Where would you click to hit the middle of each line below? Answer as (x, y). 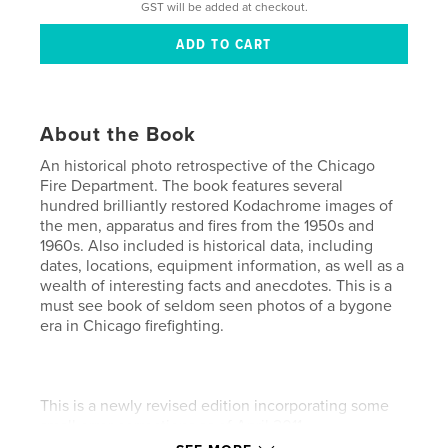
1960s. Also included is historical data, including (207, 246)
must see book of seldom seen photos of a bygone (216, 306)
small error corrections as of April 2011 (171, 426)
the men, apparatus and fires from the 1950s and (207, 226)
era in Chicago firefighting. (132, 326)
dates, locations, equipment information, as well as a (222, 266)
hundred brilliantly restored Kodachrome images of (217, 206)
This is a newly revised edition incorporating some (215, 406)
